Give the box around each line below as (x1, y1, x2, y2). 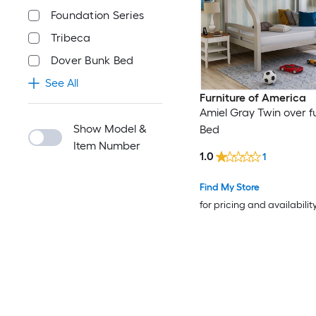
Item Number (73, 139, 140, 152)
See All (45, 76, 78, 90)
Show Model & (73, 122, 147, 135)
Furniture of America (199, 91, 306, 105)
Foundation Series (51, 8, 145, 22)
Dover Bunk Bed (51, 54, 134, 67)
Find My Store (199, 181, 260, 193)
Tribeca (51, 31, 91, 44)
